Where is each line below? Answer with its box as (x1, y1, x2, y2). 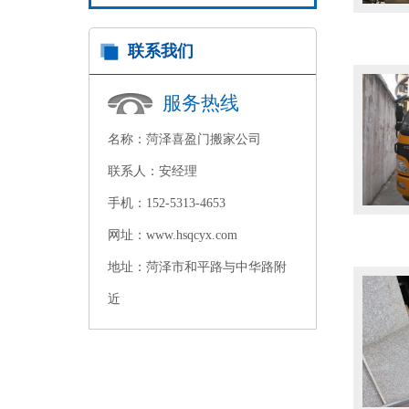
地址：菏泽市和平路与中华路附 (108, 260, 287, 274)
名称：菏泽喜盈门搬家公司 (108, 132, 261, 146)
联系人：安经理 (108, 164, 197, 178)
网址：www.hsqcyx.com (108, 228, 237, 242)
